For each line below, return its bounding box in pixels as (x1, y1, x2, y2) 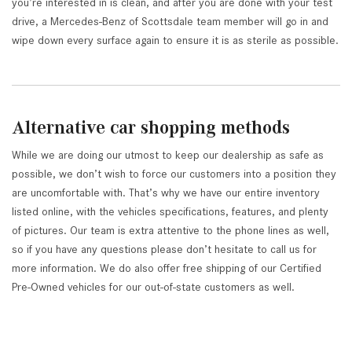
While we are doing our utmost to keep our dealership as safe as (12, 148, 324, 162)
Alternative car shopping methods (12, 117, 290, 138)
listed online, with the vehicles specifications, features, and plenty (12, 205, 328, 218)
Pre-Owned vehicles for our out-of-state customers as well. (12, 280, 295, 294)
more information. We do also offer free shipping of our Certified (12, 262, 321, 275)
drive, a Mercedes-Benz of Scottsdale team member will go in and (12, 15, 328, 28)
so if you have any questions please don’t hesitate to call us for (12, 243, 317, 256)
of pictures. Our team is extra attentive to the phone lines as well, (12, 224, 329, 237)
